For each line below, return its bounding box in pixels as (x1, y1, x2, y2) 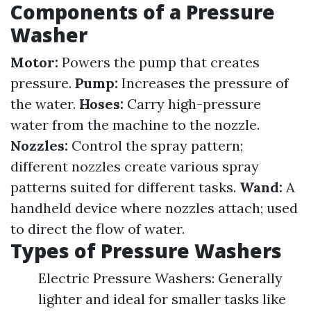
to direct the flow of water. (10, 220, 185, 237)
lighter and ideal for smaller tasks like (38, 290, 286, 308)
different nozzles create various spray (10, 158, 259, 175)
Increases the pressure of (118, 74, 289, 92)
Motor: (10, 53, 58, 71)
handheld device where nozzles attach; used (10, 199, 298, 217)
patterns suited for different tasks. (10, 178, 239, 196)
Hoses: (79, 95, 124, 112)
